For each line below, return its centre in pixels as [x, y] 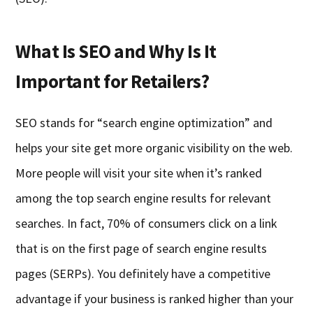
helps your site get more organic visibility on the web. [154, 148]
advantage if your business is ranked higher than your [155, 299]
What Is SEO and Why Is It [116, 51]
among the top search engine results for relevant [144, 198]
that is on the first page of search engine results [141, 249]
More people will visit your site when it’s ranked [139, 173]
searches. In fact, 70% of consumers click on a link [147, 224]
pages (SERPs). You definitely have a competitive [143, 274]
